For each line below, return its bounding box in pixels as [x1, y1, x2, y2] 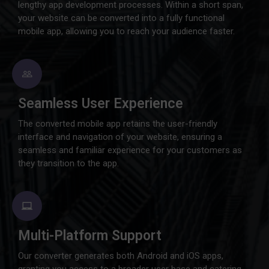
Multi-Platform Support [18, 228, 162, 244]
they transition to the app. [18, 158, 119, 169]
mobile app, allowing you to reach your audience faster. [18, 26, 235, 37]
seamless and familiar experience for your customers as [18, 145, 242, 156]
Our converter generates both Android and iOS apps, [18, 250, 223, 261]
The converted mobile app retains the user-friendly [18, 118, 217, 129]
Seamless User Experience [18, 95, 183, 112]
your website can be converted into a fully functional [18, 13, 225, 23]
